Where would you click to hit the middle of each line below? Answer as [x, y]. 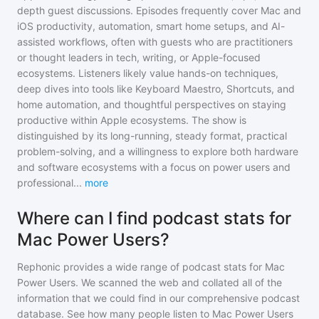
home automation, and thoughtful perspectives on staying [152, 104]
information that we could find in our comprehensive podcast [158, 298]
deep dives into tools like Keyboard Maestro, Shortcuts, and [156, 89]
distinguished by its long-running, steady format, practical [152, 136]
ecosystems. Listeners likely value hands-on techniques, [148, 73]
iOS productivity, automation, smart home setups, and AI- [151, 26]
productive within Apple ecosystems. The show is [132, 120]
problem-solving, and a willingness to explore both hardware [158, 151]
